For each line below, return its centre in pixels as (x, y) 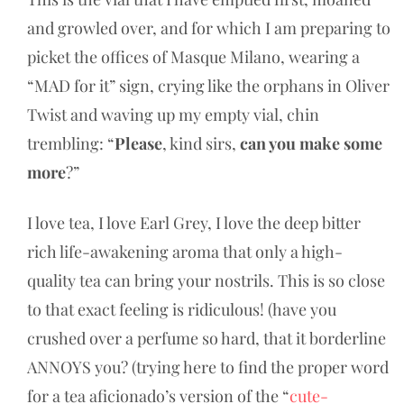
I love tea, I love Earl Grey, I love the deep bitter (194, 222)
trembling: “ (71, 143)
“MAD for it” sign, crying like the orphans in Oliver (208, 85)
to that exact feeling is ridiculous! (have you (182, 309)
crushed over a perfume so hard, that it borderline (207, 338)
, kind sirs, (201, 143)
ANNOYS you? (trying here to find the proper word (208, 367)
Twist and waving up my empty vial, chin (173, 114)
